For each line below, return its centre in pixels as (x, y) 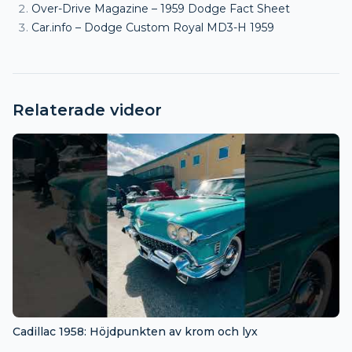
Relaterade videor (87, 110)
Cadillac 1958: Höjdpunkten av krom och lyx (135, 331)
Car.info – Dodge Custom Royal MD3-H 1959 (153, 27)
